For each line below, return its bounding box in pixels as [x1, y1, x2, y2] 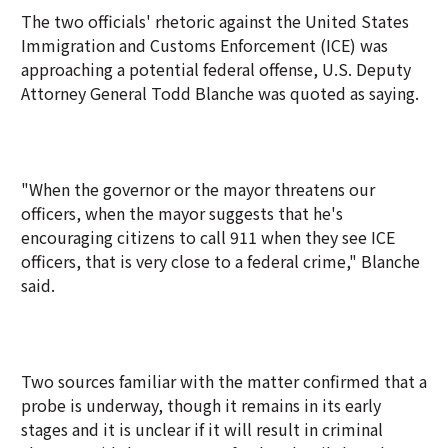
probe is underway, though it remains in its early [21, 393, 381, 417]
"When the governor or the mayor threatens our [21, 177, 375, 201]
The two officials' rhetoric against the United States [21, 9, 409, 33]
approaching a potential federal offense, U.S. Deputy [21, 57, 411, 81]
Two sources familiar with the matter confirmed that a [21, 369, 427, 393]
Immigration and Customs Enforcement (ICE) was [21, 33, 388, 57]
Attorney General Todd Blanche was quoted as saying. [21, 81, 419, 105]
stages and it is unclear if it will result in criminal [21, 417, 383, 441]
